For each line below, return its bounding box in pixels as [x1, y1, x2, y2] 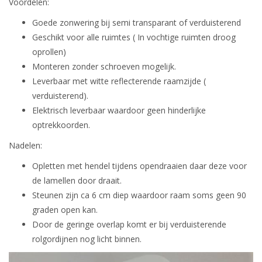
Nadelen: [9, 140, 42, 151]
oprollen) [32, 46, 66, 58]
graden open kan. [32, 204, 100, 216]
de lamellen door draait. [32, 175, 122, 187]
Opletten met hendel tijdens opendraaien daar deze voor [32, 160, 247, 172]
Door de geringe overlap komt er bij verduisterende [32, 219, 226, 230]
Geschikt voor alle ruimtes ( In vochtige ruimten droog [32, 32, 236, 43]
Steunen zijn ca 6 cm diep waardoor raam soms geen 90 [32, 189, 246, 201]
